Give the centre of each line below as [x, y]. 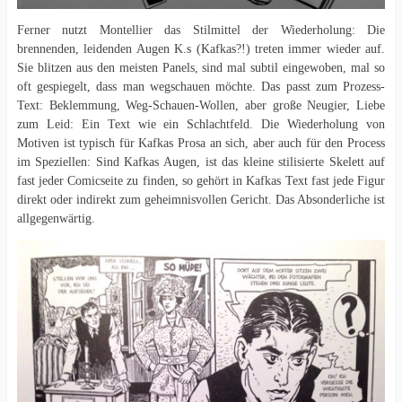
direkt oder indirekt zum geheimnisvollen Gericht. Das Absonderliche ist [201, 200]
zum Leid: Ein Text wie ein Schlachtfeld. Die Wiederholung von [201, 125]
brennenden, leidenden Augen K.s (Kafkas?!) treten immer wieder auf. [201, 49]
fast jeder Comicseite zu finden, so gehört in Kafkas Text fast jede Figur [201, 181]
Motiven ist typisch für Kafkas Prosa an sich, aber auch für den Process [201, 144]
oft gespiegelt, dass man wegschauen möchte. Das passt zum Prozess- [201, 87]
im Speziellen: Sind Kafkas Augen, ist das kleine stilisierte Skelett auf [201, 162]
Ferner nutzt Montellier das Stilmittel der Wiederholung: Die [201, 31]
